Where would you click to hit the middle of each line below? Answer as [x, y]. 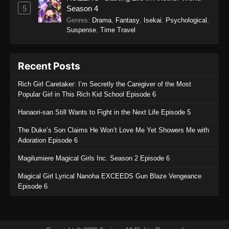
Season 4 [82, 9]
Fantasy [128, 20]
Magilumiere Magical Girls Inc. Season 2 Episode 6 [94, 158]
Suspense [81, 30]
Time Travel [118, 30]
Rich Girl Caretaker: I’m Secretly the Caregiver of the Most [105, 84]
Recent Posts [49, 66]
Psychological [186, 20]
